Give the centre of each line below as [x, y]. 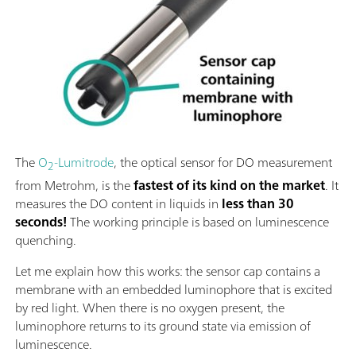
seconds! [41, 221]
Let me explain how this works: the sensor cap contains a [168, 271]
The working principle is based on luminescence [198, 221]
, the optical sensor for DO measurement [223, 163]
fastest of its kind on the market [229, 185]
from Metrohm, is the [74, 185]
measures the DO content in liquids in [117, 203]
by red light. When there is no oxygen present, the [150, 307]
